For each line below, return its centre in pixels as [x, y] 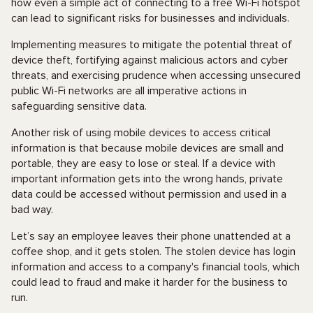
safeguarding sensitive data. [79, 106]
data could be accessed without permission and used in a [149, 194]
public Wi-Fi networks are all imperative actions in [129, 91]
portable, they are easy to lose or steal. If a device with [143, 163]
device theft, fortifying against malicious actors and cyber [150, 60]
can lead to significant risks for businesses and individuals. [150, 18]
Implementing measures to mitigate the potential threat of [152, 45]
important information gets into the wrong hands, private [147, 179]
